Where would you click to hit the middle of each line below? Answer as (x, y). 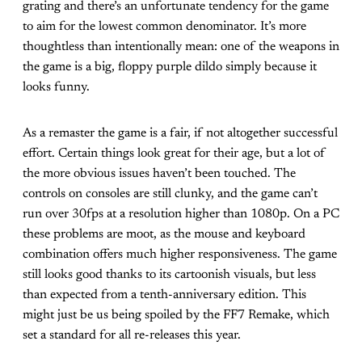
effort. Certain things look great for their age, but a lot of (174, 154)
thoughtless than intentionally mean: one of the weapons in (181, 47)
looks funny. (56, 88)
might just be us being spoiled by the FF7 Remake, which (176, 316)
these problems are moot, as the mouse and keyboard (164, 235)
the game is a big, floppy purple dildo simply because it (170, 67)
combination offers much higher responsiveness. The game (180, 255)
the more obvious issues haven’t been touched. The (159, 174)
